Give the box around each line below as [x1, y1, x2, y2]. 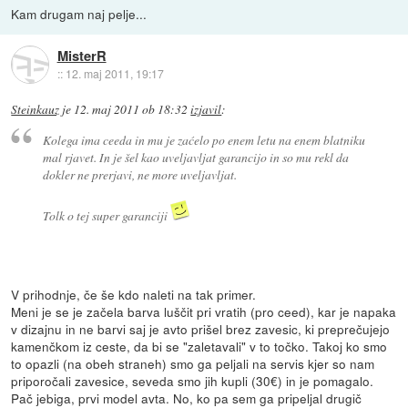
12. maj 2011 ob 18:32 [74, 101, 189, 118]
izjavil [190, 101, 222, 118]
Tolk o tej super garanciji [42, 206, 170, 224]
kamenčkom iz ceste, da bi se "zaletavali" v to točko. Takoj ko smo [11, 336, 388, 355]
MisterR [56, 45, 107, 66]
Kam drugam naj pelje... [11, 5, 148, 24]
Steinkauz [11, 101, 60, 118]
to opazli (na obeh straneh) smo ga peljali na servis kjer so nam [11, 353, 375, 372]
